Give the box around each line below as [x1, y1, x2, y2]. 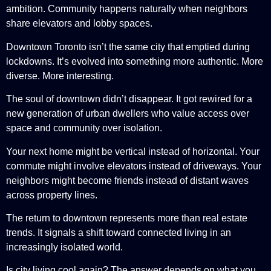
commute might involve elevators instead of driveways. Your [6, 160, 261, 171]
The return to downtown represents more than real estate [6, 212, 247, 223]
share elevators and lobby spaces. [6, 18, 152, 29]
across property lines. [6, 189, 97, 200]
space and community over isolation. [6, 123, 162, 134]
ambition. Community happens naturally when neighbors [6, 4, 247, 15]
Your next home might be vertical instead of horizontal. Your [6, 146, 260, 157]
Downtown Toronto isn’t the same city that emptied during [6, 41, 250, 52]
